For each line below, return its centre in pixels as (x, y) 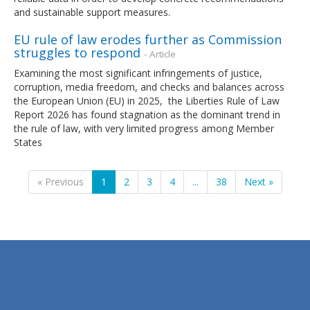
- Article (160, 54)
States (28, 142)
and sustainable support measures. (92, 12)
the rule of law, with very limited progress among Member (144, 128)
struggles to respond (77, 52)
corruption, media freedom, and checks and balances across (149, 86)
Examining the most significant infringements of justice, (138, 73)
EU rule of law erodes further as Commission (148, 39)
